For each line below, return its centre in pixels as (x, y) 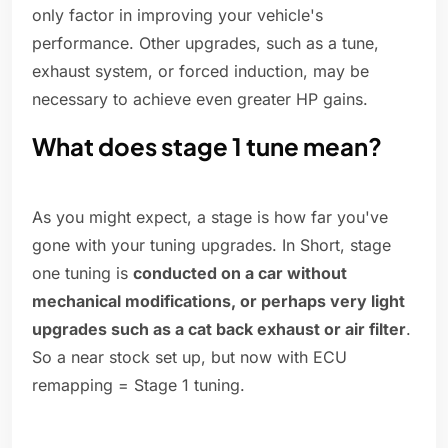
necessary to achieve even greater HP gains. (200, 99)
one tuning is (82, 273)
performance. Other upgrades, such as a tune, (205, 43)
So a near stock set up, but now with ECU (189, 357)
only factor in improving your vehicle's (177, 15)
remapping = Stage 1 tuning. (138, 385)
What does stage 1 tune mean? (207, 146)
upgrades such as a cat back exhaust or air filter (219, 329)
